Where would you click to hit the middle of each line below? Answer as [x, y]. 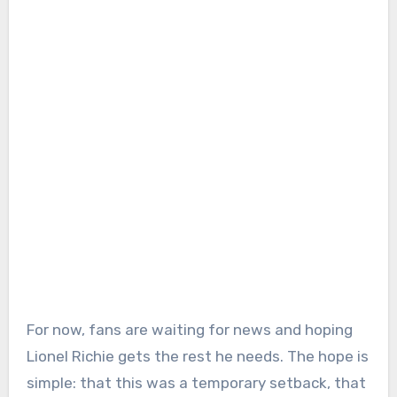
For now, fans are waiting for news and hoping [189, 329]
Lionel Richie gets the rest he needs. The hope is [197, 356]
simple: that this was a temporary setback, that [196, 382]
